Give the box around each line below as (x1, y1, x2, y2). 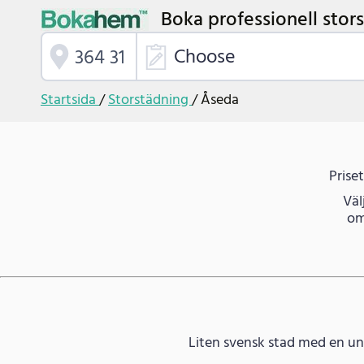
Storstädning (108, 89, 192, 112)
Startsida (41, 89, 99, 112)
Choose (174, 42, 236, 73)
